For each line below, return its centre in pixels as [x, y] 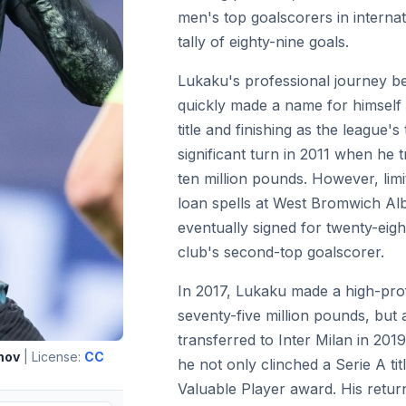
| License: [52, 356]
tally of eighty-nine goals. [263, 41]
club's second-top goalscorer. [281, 251]
